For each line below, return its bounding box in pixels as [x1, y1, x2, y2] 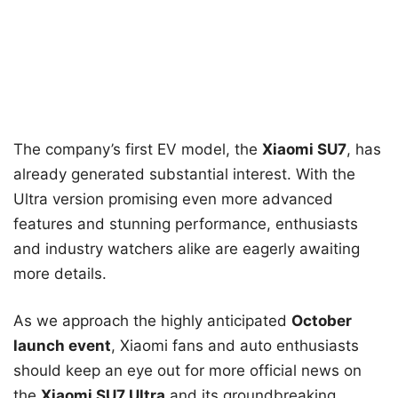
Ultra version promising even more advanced [13, 189, 333, 208]
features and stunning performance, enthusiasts [13, 214, 358, 233]
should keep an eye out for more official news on [13, 362, 362, 380]
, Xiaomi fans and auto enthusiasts [111, 337, 359, 355]
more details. [13, 264, 107, 283]
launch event [13, 337, 111, 355]
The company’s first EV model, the [13, 139, 262, 158]
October [291, 312, 352, 330]
